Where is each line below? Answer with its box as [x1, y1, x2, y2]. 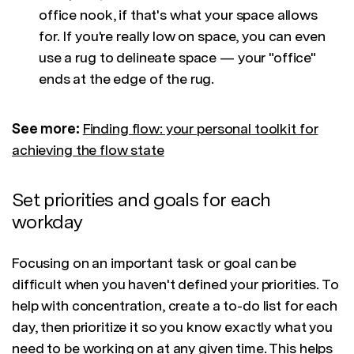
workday [12, 210, 83, 234]
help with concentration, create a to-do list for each [12, 297, 337, 314]
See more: [12, 120, 83, 137]
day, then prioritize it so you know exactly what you [12, 318, 333, 336]
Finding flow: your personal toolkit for [82, 120, 318, 137]
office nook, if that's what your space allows [39, 6, 318, 24]
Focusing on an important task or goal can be [12, 254, 297, 272]
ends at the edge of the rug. [39, 70, 215, 88]
